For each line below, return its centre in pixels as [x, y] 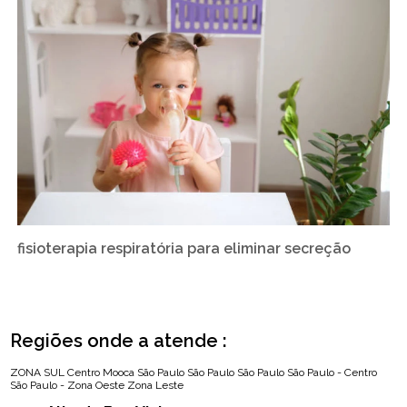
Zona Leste [156, 386]
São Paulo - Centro [333, 373]
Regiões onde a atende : [119, 341]
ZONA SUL [38, 373]
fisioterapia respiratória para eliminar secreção [184, 249]
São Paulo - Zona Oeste [68, 386]
